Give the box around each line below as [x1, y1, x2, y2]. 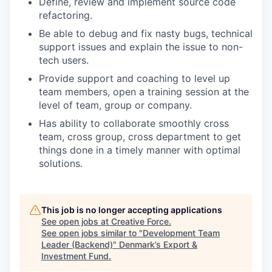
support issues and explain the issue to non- [39, 40, 243, 53]
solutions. [39, 157, 83, 169]
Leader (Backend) [41, 239, 113, 250]
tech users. [39, 53, 89, 66]
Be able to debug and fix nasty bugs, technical [39, 27, 253, 39]
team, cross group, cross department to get [39, 130, 241, 143]
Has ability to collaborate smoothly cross [39, 117, 229, 129]
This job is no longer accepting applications [41, 204, 222, 215]
